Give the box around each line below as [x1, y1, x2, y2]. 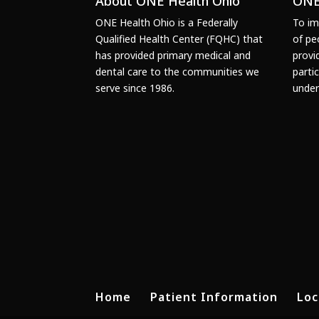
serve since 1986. [95, 81, 175, 95]
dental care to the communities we [95, 65, 260, 78]
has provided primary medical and [95, 48, 251, 62]
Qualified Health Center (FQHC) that [95, 32, 263, 46]
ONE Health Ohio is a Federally [95, 16, 239, 29]
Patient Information [150, 289, 278, 305]
